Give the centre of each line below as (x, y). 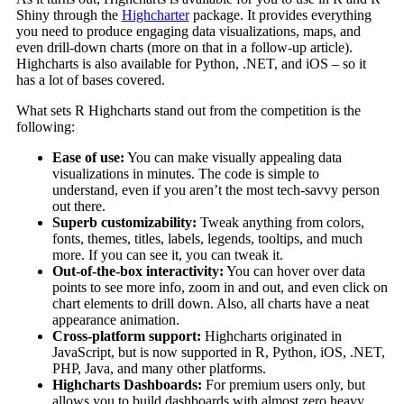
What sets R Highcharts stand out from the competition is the (188, 111)
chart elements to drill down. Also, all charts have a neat (210, 304)
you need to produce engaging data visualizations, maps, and (188, 32)
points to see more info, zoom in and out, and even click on (220, 288)
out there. (78, 207)
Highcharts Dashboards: (127, 385)
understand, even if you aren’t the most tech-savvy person (216, 190)
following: (45, 127)
